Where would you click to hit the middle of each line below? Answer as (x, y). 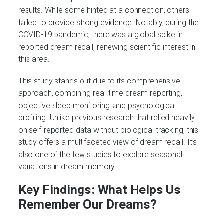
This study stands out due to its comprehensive (99, 81)
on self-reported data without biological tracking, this (109, 130)
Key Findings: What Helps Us (100, 190)
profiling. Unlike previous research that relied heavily (107, 117)
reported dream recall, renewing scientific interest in (107, 47)
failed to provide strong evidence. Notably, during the (109, 22)
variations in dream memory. (68, 166)
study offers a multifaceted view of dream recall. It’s (108, 142)
